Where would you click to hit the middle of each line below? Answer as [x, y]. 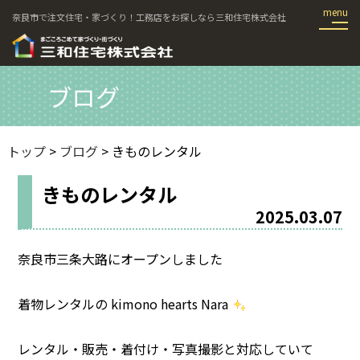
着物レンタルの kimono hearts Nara [125, 304]
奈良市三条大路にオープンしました [121, 259]
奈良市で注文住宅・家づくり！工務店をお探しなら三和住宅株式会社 [149, 17]
